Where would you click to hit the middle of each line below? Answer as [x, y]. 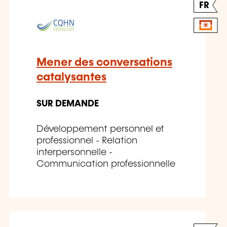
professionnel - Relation [87, 141]
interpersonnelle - [74, 152]
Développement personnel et [100, 129]
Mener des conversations [104, 62]
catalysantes [71, 77]
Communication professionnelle [106, 164]
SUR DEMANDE [68, 104]
